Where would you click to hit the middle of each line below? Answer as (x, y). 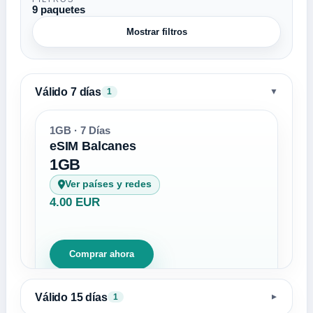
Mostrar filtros (156, 32)
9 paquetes (59, 10)
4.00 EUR (75, 202)
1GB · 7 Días (80, 130)
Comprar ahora (102, 254)
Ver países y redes (109, 184)
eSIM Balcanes (93, 145)
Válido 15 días (71, 297)
